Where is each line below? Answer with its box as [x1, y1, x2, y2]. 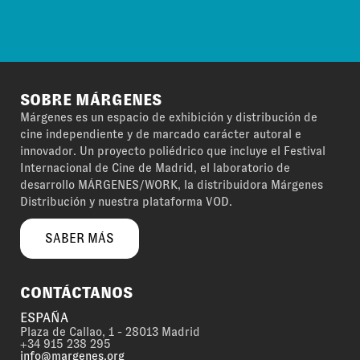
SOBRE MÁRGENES [20, 91, 162, 108]
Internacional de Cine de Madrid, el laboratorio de [20, 162, 290, 174]
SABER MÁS [45, 231, 114, 245]
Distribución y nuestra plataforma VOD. [20, 195, 232, 208]
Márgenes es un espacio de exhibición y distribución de [20, 111, 317, 124]
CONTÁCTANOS [20, 284, 133, 301]
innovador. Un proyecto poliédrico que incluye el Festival [20, 145, 325, 157]
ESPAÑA [20, 310, 68, 325]
